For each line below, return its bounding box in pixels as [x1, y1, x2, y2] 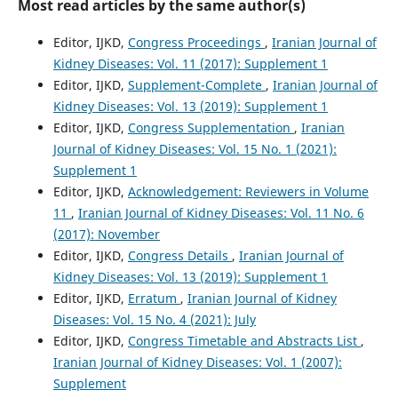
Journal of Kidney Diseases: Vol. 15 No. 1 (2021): [52, 139, 337, 157]
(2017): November [52, 225, 160, 243]
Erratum [127, 289, 180, 306]
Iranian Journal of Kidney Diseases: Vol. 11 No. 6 [77, 203, 364, 221]
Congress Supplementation [127, 118, 294, 136]
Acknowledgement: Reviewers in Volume [127, 182, 369, 200]
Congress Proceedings [127, 33, 265, 51]
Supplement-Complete [127, 76, 266, 93]
